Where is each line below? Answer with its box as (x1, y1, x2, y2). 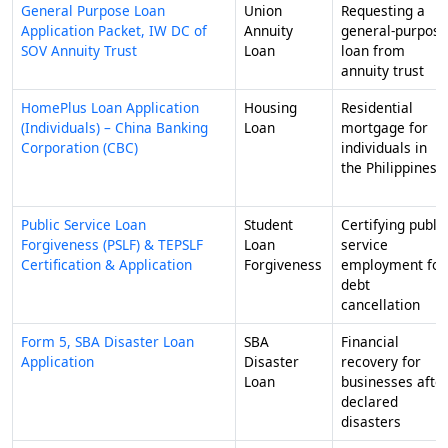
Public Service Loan (21, 215, 146, 235)
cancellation (341, 295, 420, 315)
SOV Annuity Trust (21, 41, 137, 61)
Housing (244, 98, 297, 118)
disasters (341, 412, 401, 432)
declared (341, 392, 398, 412)
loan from (341, 41, 405, 61)
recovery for (341, 352, 421, 372)
